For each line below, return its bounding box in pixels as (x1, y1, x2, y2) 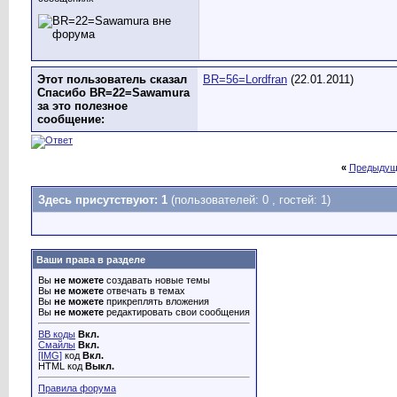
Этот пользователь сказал (37, 73, 187, 86)
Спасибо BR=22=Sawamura (37, 86, 190, 99)
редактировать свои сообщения (104, 307, 250, 317)
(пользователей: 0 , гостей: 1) (171, 193, 331, 206)
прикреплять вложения (104, 296, 209, 307)
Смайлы (38, 339, 75, 350)
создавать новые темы (104, 275, 210, 285)
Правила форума (38, 383, 116, 393)
